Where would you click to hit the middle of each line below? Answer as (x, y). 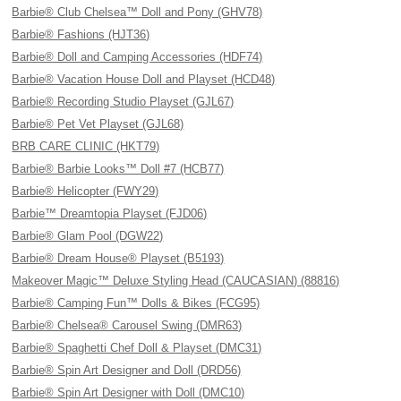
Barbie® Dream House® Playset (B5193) (118, 258)
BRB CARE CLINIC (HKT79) (86, 146)
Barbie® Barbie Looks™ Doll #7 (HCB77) (118, 169)
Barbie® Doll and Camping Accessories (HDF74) (137, 57)
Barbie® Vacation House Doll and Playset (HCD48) (144, 79)
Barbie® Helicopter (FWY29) (85, 191)
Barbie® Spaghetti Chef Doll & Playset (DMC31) (137, 348)
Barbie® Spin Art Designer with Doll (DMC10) (128, 392)
